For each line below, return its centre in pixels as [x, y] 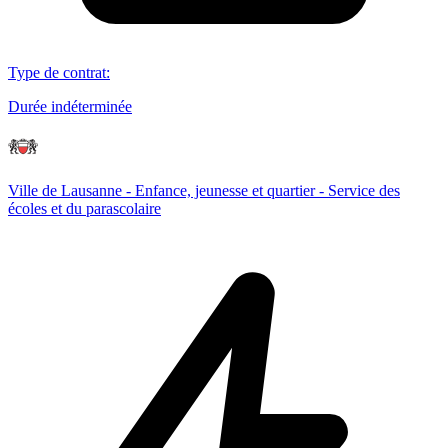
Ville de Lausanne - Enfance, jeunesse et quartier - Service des [204, 190]
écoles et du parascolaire [84, 208]
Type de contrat [57, 72]
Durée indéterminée [70, 106]
